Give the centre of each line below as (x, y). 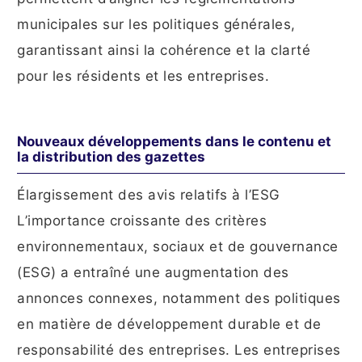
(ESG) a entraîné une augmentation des (153, 273)
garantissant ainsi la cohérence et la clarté (164, 51)
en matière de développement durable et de (169, 324)
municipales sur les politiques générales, (156, 25)
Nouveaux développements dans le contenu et (174, 142)
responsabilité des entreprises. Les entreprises (179, 350)
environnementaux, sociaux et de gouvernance (178, 247)
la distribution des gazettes (111, 157)
